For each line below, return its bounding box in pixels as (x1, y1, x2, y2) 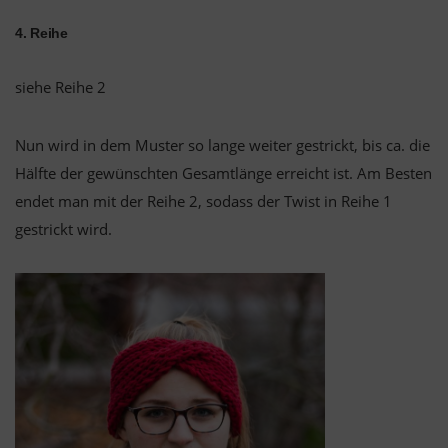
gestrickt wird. (15, 219, 112, 240)
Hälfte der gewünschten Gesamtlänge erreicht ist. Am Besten (15, 163, 432, 184)
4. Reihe (15, 25, 68, 42)
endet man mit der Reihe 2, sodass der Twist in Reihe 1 (15, 191, 392, 212)
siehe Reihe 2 (15, 77, 106, 98)
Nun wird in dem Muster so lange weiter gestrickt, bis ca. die (15, 135, 430, 156)
